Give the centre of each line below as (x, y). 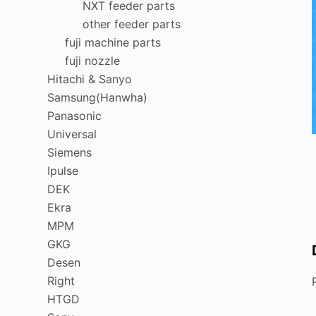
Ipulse (63, 171)
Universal (72, 134)
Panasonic (75, 116)
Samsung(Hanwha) (98, 97)
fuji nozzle (93, 61)
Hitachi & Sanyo (90, 79)
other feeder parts (132, 24)
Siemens (70, 152)
